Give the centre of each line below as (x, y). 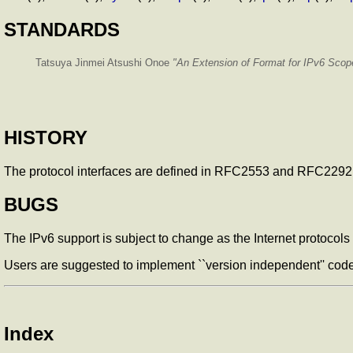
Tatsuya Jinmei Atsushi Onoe (104, 62)
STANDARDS (62, 29)
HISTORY (46, 137)
